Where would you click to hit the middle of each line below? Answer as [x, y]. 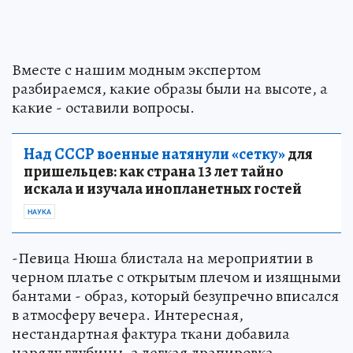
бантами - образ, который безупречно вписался [175, 296]
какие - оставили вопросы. [103, 108]
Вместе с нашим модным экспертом [136, 70]
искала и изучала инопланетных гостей [163, 189]
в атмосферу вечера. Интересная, [128, 315]
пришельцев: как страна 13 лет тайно [154, 172]
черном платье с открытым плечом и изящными [176, 277]
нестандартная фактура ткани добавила [151, 334]
